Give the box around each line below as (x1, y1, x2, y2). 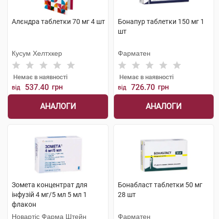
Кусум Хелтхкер (12, 49, 62, 57)
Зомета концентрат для (12, 181, 88, 189)
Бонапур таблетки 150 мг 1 (117, 18, 204, 25)
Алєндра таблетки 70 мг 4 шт (12, 18, 105, 25)
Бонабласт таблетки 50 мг (117, 181, 202, 189)
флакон (12, 200, 36, 208)
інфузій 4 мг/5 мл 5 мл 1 (12, 191, 87, 198)
